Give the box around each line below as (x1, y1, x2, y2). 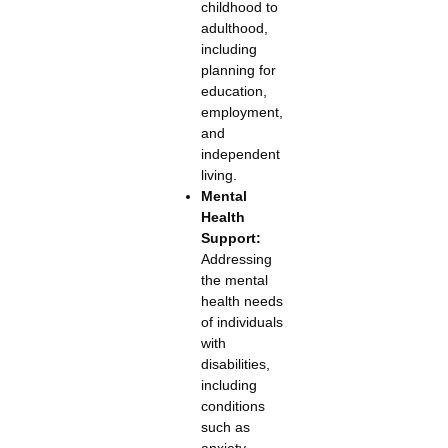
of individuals (200, 313, 283, 330)
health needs (200, 292, 283, 309)
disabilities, (200, 355, 270, 372)
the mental (200, 271, 268, 288)
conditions (200, 397, 265, 414)
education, (200, 82, 267, 99)
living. (200, 166, 237, 183)
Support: (200, 229, 261, 246)
